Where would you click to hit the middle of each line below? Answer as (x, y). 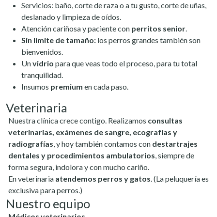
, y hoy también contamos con (103, 144)
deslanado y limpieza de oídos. (71, 17)
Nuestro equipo (48, 203)
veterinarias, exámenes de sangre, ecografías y (93, 132)
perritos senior (158, 28)
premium (67, 86)
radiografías (31, 144)
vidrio (43, 63)
